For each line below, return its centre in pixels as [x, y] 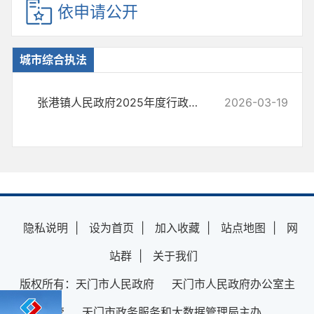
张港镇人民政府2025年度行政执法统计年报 [193, 102]
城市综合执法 [53, 60]
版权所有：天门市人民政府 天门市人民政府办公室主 [157, 284]
